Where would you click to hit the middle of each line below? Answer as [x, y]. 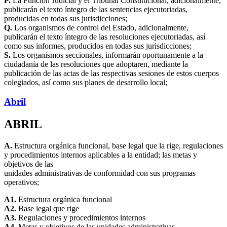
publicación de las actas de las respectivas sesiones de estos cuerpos [111, 73]
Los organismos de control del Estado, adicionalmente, [100, 27]
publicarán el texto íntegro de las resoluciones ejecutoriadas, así [105, 36]
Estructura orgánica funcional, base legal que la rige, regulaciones [118, 146]
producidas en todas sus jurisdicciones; [66, 18]
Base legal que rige [48, 209]
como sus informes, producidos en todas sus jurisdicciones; [98, 46]
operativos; [22, 182]
